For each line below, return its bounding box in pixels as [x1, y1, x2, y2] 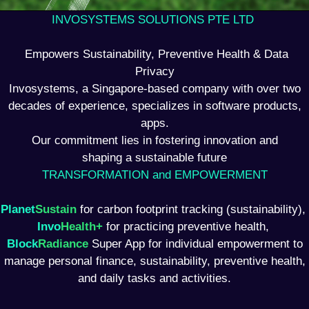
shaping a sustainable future [82, 151, 227, 165]
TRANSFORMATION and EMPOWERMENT [41, 168, 268, 182]
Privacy [134, 65, 175, 79]
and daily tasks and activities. [78, 272, 231, 286]
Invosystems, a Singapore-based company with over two [8, 82, 301, 96]
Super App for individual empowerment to [88, 237, 303, 251]
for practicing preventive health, [102, 220, 272, 234]
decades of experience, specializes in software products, [8, 99, 301, 113]
